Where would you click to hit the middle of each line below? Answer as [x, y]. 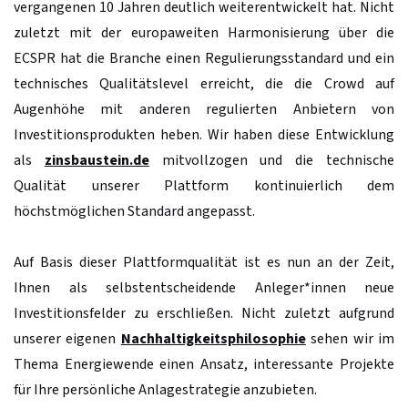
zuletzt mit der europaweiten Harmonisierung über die [204, 32]
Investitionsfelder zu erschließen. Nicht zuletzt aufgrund [204, 313]
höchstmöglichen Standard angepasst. [134, 211]
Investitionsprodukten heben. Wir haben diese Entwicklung [204, 134]
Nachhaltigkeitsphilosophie [213, 338]
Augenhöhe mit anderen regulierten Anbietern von [204, 109]
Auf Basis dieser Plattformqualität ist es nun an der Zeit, [204, 262]
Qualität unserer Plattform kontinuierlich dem [204, 185]
